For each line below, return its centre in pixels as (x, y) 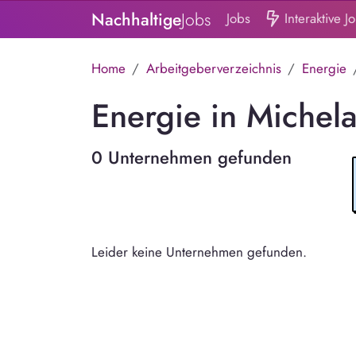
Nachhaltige (136, 20)
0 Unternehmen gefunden (191, 158)
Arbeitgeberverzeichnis (213, 68)
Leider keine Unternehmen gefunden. (199, 252)
